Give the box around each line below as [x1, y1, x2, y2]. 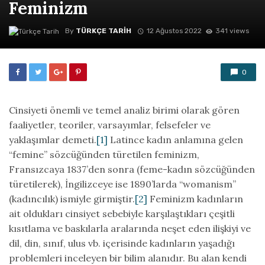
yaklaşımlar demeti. [9, 134, 96, 146]
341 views [215, 27, 249, 35]
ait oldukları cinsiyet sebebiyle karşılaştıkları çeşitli [9, 208, 235, 219]
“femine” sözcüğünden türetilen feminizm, [9, 148, 199, 160]
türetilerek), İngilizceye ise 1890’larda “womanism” [9, 178, 236, 190]
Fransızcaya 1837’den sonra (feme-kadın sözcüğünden [9, 163, 255, 175]
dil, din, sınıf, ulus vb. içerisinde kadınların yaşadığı [9, 237, 235, 249]
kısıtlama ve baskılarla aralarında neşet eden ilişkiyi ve [9, 222, 251, 234]
